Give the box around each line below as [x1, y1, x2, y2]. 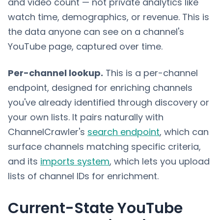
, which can [160, 126, 209, 138]
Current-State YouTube [8, 198, 183, 219]
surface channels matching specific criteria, [8, 140, 201, 153]
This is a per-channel [103, 67, 198, 79]
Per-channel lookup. [8, 67, 103, 79]
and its [8, 155, 40, 167]
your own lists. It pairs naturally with [8, 111, 164, 123]
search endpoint [87, 126, 160, 138]
